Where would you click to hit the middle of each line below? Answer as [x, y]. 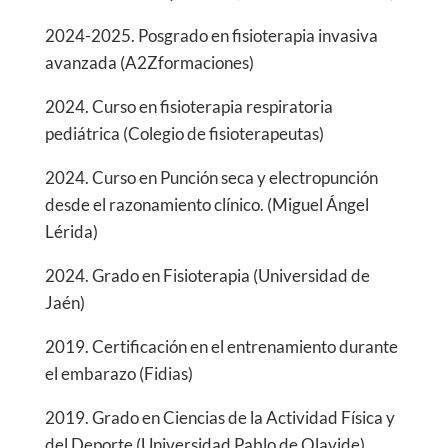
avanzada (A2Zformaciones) [149, 63]
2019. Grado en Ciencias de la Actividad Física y [219, 418]
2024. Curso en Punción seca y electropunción [211, 178]
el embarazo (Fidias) [118, 374]
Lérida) [71, 232]
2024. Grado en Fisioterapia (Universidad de [207, 276]
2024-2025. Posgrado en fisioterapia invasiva [211, 36]
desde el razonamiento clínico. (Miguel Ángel [206, 205]
